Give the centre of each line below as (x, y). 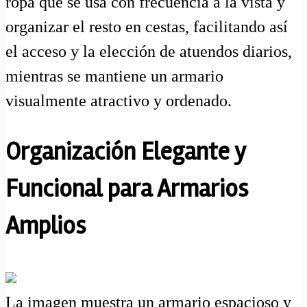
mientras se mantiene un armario (114, 76)
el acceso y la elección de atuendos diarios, (149, 52)
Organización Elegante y (125, 152)
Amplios (46, 226)
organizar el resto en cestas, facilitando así (147, 27)
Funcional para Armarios (127, 189)
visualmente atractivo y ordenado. (119, 101)
